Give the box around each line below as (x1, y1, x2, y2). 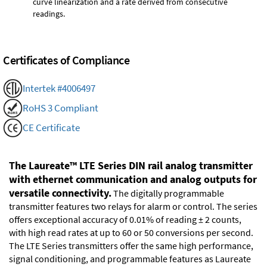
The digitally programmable (111, 187, 224, 199)
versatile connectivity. (9, 185, 111, 200)
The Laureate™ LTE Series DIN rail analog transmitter (9, 158, 253, 172)
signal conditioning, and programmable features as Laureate (9, 252, 251, 265)
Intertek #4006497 (23, 82, 95, 95)
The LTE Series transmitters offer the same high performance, (9, 239, 253, 252)
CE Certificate (23, 121, 80, 135)
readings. (33, 8, 65, 19)
